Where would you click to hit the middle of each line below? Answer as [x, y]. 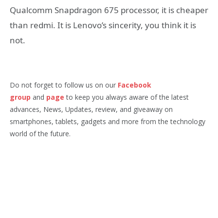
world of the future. [40, 133]
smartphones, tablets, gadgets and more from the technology [108, 121]
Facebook [135, 85]
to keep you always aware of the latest [127, 97]
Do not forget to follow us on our [64, 85]
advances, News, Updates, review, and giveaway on [91, 109]
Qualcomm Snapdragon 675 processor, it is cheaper [109, 10]
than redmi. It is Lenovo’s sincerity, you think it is [103, 25]
